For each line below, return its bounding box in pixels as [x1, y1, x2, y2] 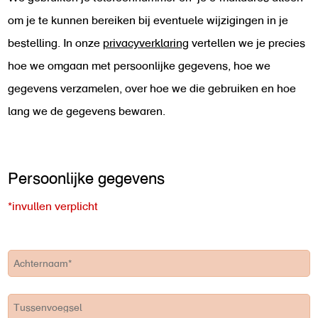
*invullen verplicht [8, 202, 98, 212]
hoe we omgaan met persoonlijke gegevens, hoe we [8, 61, 270, 72]
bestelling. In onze [8, 38, 103, 49]
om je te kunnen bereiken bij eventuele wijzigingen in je [8, 16, 288, 26]
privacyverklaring [103, 38, 189, 49]
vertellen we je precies [189, 38, 305, 49]
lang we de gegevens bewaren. [8, 106, 165, 117]
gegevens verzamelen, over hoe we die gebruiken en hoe [8, 84, 296, 94]
